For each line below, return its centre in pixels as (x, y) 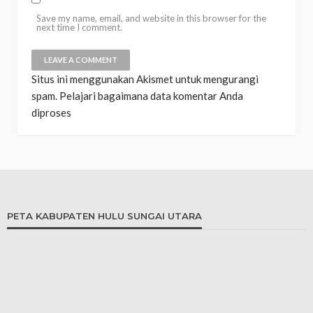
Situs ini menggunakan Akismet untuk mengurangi (145, 79)
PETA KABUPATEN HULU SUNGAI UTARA (104, 216)
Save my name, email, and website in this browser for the (151, 18)
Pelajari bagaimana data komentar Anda (151, 95)
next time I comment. (79, 27)
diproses (51, 112)
